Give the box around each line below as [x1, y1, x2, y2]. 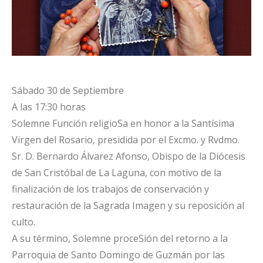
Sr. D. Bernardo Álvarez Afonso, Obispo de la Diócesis [12, 150, 245, 163]
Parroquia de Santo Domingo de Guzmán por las [12, 248, 225, 261]
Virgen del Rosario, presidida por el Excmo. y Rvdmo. [12, 133, 240, 146]
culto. [12, 215, 35, 228]
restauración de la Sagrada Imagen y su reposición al [12, 199, 244, 212]
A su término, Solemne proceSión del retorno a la [12, 232, 228, 245]
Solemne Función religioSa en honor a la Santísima [12, 117, 234, 130]
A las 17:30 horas [12, 100, 86, 113]
